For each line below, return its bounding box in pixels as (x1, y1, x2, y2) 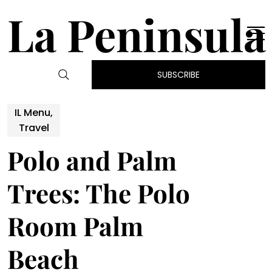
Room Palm (7, 209, 143, 243)
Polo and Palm (7, 143, 177, 178)
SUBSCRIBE (157, 69, 200, 81)
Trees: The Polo (7, 176, 190, 211)
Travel (18, 121, 49, 135)
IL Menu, (15, 106, 53, 120)
